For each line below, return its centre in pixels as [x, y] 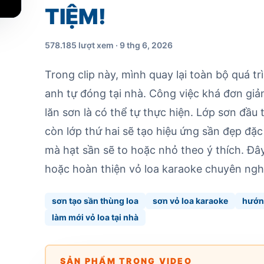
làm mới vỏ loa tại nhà [95, 217]
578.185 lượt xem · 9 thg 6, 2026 [109, 45]
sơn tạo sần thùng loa [95, 201]
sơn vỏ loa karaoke [190, 201]
